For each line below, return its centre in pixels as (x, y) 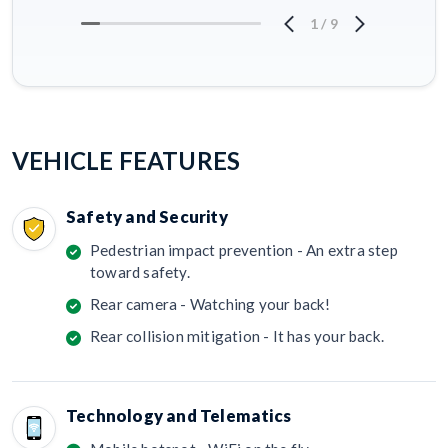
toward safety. (140, 271)
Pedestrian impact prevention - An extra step (244, 249)
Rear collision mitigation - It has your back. (237, 335)
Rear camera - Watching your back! (210, 303)
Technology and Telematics (178, 415)
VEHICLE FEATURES (126, 160)
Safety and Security (147, 216)
